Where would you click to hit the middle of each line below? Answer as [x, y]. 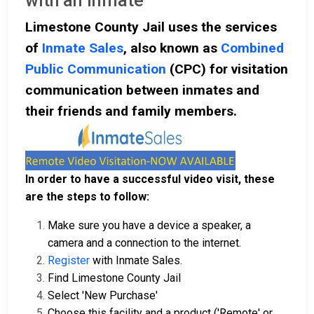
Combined [252, 48]
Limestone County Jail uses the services [151, 27]
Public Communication [96, 69]
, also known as [172, 48]
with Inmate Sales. [136, 261]
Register [69, 261]
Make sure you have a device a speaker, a [149, 226]
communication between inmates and [142, 90]
